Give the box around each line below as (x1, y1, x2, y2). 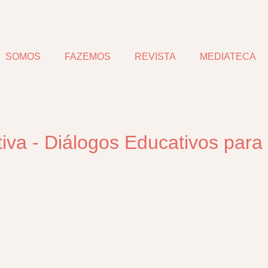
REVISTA (135, 51, 176, 62)
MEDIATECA (200, 51, 256, 62)
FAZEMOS (65, 51, 111, 62)
